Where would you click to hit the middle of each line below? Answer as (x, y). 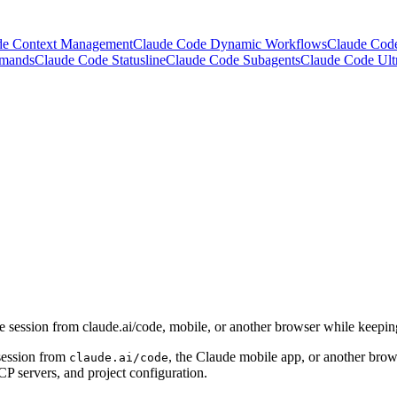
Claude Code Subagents (233, 60)
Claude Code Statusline (100, 60)
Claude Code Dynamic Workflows (230, 44)
